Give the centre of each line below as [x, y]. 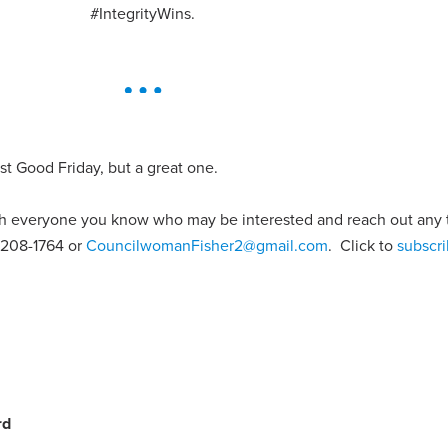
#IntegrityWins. [143, 13]
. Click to [363, 245]
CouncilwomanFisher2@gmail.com [207, 245]
